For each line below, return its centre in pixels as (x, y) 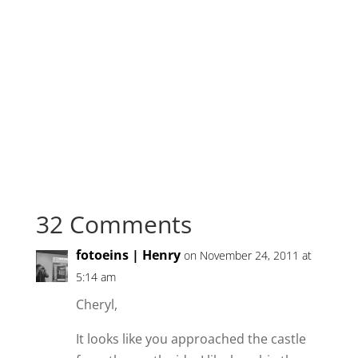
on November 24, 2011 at (247, 256)
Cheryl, (96, 305)
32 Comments (113, 225)
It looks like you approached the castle (191, 339)
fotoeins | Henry (128, 255)
